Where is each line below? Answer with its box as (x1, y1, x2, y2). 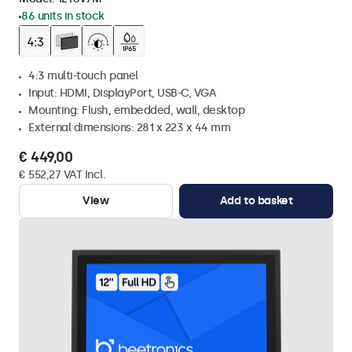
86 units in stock (21, 9, 104, 23)
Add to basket (219, 194, 293, 207)
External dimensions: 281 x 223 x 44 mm (28, 121, 230, 134)
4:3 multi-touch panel (28, 69, 138, 82)
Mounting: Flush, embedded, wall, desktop (28, 104, 244, 117)
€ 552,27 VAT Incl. (19, 168, 105, 181)
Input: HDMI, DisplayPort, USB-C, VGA (28, 86, 216, 100)
